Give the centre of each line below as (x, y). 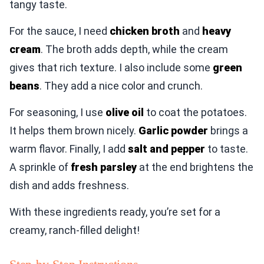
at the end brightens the (195, 167)
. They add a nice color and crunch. (121, 86)
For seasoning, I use (57, 113)
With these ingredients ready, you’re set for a (115, 212)
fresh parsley (104, 167)
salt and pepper (166, 149)
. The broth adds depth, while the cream (134, 49)
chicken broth (145, 31)
